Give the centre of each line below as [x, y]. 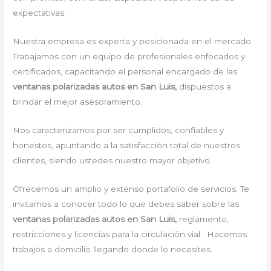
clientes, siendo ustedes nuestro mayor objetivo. [113, 160]
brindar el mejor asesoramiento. [78, 102]
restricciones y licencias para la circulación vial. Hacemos [130, 234]
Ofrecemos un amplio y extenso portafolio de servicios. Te [131, 188]
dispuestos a [204, 87]
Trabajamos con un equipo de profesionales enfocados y [129, 57]
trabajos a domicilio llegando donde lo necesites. [113, 249]
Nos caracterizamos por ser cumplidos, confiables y [119, 130]
